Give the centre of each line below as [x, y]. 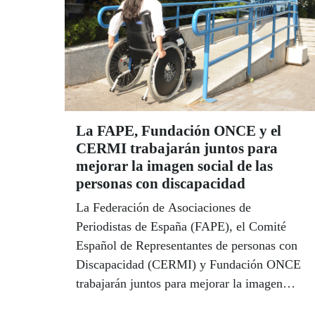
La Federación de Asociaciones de [163, 208]
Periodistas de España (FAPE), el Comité [181, 227]
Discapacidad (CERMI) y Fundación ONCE [188, 265]
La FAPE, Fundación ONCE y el [179, 131]
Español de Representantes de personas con [187, 246]
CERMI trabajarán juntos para [177, 149]
